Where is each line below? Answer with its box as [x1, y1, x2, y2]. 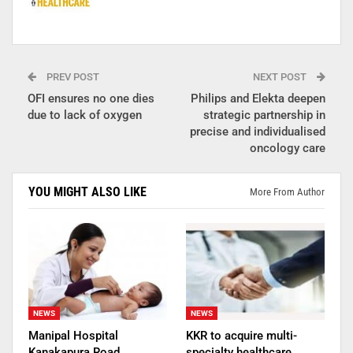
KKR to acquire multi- [186, 328, 297, 343]
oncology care [250, 140, 325, 155]
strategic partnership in [203, 107, 325, 122]
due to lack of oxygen [28, 107, 142, 122]
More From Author [250, 185, 325, 198]
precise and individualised [190, 124, 325, 139]
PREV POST [44, 70, 99, 83]
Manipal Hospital [28, 328, 118, 343]
